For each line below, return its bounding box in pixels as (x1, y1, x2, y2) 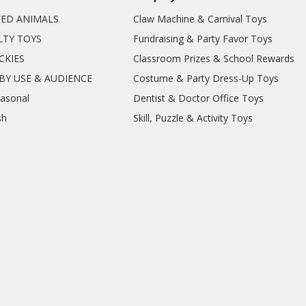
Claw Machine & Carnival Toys (133, 12, 268, 26)
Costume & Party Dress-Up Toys (133, 72, 279, 85)
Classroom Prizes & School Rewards (133, 52, 295, 66)
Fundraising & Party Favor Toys (133, 32, 273, 46)
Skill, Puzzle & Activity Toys (133, 111, 253, 125)
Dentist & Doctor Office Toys (133, 92, 264, 105)
